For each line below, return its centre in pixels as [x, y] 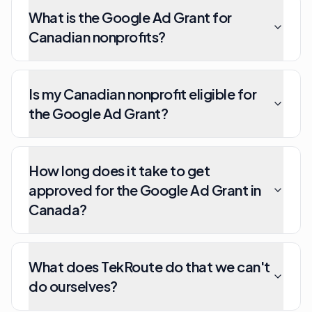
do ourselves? [73, 286]
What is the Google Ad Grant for [130, 17]
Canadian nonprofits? [97, 37]
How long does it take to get [119, 170]
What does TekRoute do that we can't [149, 266]
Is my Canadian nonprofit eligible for [142, 94]
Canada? [58, 209]
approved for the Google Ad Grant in [145, 190]
